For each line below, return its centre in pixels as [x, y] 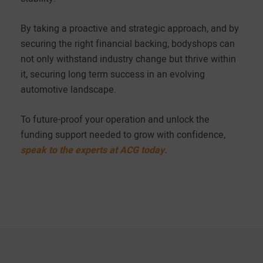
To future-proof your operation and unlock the [115, 119]
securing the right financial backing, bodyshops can [128, 43]
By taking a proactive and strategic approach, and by [130, 28]
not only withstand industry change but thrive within [128, 58]
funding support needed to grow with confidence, [123, 134]
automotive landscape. [68, 89]
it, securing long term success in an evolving [113, 74]
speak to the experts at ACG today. [94, 150]
